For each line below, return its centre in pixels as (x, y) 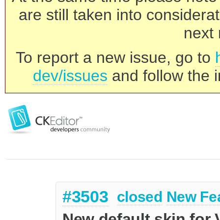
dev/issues (70, 76)
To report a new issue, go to (115, 57)
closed (139, 197)
